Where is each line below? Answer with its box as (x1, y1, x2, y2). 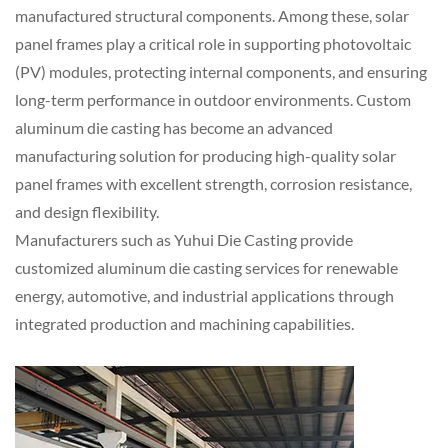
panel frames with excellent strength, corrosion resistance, (15, 173, 412, 193)
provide (297, 229, 353, 249)
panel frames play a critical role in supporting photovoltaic (15, 33, 411, 53)
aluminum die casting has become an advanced (15, 117, 333, 137)
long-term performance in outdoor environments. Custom (15, 89, 411, 109)
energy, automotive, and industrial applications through (15, 285, 394, 305)
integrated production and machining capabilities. (15, 313, 354, 333)
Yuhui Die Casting (174, 229, 297, 249)
